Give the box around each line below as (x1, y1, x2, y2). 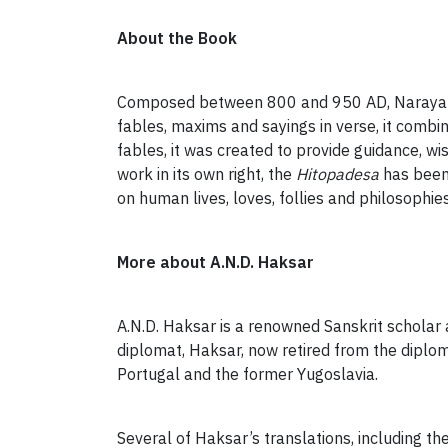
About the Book (117, 28, 237, 49)
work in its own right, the (117, 164, 296, 185)
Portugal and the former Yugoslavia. (117, 364, 378, 385)
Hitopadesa (296, 164, 379, 185)
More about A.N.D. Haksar (117, 252, 314, 273)
